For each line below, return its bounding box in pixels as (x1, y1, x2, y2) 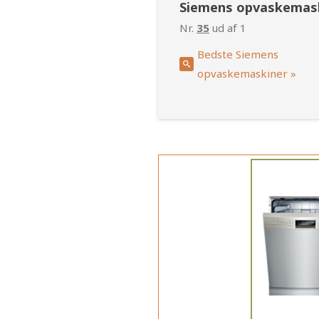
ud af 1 (209, 21, 246, 36)
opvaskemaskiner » (197, 66, 296, 81)
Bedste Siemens (197, 47, 278, 62)
